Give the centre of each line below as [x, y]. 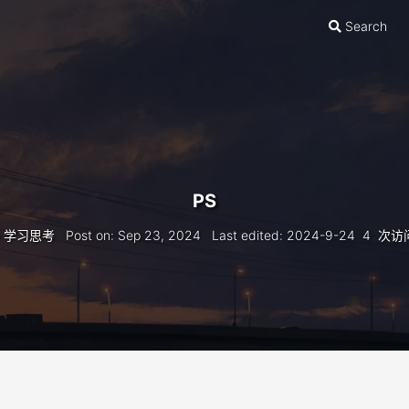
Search [366, 26]
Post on [88, 235]
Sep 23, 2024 [159, 235]
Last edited [246, 235]
